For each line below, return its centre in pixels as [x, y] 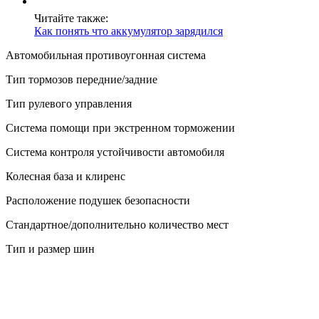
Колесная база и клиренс [66, 177]
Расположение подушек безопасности [98, 201]
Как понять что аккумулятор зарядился [129, 31]
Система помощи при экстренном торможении [120, 128]
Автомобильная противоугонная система [106, 56]
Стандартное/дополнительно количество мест [117, 225]
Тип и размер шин [50, 249]
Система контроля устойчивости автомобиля [115, 152]
